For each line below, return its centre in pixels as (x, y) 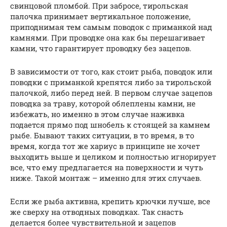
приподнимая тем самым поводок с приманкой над (111, 27)
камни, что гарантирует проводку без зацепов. (101, 48)
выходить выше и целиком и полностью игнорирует (113, 156)
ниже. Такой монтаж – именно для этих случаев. (106, 178)
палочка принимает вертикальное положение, (100, 16)
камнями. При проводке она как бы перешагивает (108, 37)
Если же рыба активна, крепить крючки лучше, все (110, 201)
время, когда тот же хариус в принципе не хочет (105, 146)
